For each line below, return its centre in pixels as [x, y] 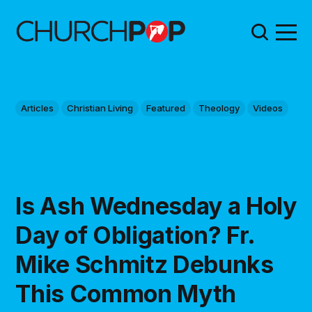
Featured [166, 108]
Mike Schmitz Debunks [145, 264]
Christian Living [100, 108]
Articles [38, 108]
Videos [268, 108]
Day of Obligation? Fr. [135, 235]
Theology [219, 108]
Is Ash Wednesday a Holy [156, 205]
